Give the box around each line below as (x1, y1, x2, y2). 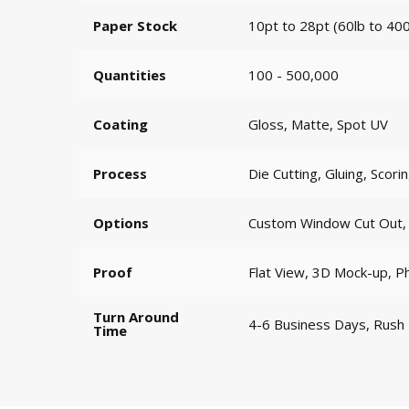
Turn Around (93, 308, 179, 326)
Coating (93, 114, 148, 133)
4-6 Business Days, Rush (248, 315, 404, 333)
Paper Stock (93, 16, 177, 35)
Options (93, 213, 149, 232)
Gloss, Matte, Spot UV (248, 115, 388, 133)
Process (93, 163, 147, 183)
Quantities (93, 65, 166, 84)
